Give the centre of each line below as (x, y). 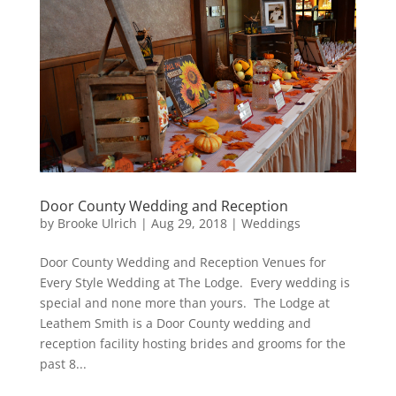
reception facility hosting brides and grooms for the (192, 343)
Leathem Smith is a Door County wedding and (175, 323)
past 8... (63, 363)
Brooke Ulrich (97, 223)
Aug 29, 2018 (189, 223)
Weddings (270, 223)
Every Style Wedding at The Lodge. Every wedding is (194, 282)
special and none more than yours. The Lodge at (184, 302)
